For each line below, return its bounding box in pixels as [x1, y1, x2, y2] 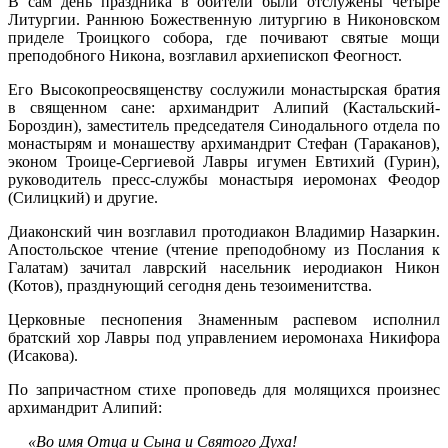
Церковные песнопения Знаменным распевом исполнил [8, 310, 440, 328]
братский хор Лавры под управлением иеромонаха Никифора [8, 328, 440, 346]
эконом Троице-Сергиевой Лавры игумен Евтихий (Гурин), [8, 152, 440, 170]
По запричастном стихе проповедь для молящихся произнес [8, 380, 440, 398]
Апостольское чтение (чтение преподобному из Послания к [8, 240, 440, 258]
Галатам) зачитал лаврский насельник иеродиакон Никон [8, 258, 440, 276]
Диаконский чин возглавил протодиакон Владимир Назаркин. [8, 222, 440, 240]
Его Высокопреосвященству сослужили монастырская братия [8, 80, 440, 98]
